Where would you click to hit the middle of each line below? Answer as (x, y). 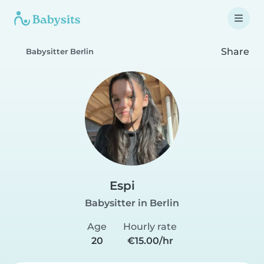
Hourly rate (150, 227)
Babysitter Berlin (60, 52)
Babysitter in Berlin (132, 203)
